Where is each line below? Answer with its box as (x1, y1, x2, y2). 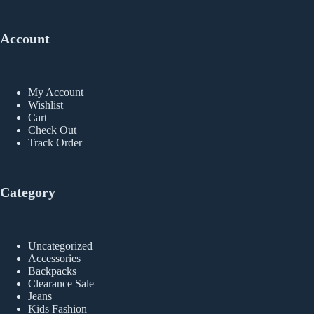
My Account (28, 86, 83, 99)
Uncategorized (28, 240, 93, 252)
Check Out (28, 124, 76, 137)
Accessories (28, 252, 81, 265)
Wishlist (28, 99, 63, 111)
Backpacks (28, 265, 76, 278)
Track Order (28, 137, 82, 149)
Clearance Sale (28, 278, 94, 290)
